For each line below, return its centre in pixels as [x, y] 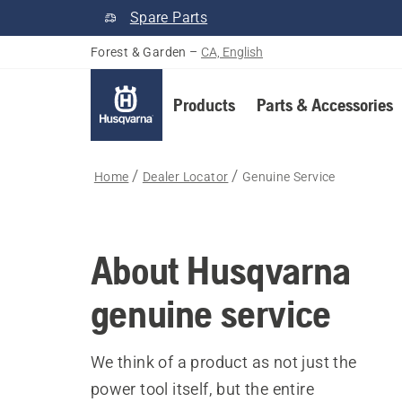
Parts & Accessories [324, 105]
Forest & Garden [138, 52]
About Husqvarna [220, 270]
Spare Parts [169, 17]
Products [204, 105]
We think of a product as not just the [223, 362]
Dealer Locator [185, 177]
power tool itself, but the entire [202, 389]
